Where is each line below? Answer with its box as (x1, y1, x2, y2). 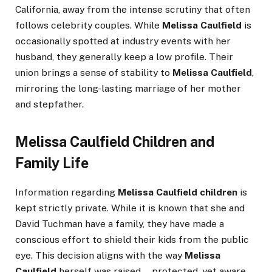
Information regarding (15, 186, 118, 199)
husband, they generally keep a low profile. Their (15, 50, 233, 63)
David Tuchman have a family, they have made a (15, 218, 224, 230)
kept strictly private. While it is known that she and (15, 202, 245, 214)
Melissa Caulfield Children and (15, 134, 214, 151)
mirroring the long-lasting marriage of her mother (15, 82, 241, 94)
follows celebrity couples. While (15, 19, 162, 31)
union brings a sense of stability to (15, 66, 172, 78)
